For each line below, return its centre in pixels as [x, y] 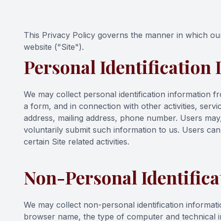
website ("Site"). [54, 47]
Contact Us [31, 14]
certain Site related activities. [76, 142]
